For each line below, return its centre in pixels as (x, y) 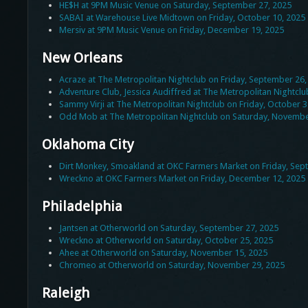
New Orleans (82, 58)
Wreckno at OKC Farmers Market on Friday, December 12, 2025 (182, 179)
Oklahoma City (88, 145)
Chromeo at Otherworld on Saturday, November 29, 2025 (172, 265)
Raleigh (65, 293)
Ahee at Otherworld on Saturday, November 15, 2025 (163, 253)
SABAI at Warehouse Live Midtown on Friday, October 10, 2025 (182, 18)
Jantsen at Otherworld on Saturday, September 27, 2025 (168, 228)
